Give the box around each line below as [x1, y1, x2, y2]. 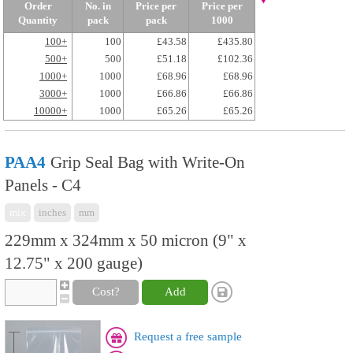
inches [39, 206, 66, 218]
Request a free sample [134, 330, 242, 343]
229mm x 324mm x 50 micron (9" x [5, 231, 247, 250]
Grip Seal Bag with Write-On [50, 153, 245, 172]
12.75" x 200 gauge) [5, 254, 143, 273]
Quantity [18, 14, 58, 26]
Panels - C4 [5, 176, 81, 195]
